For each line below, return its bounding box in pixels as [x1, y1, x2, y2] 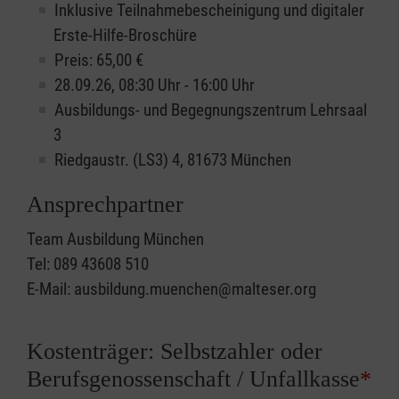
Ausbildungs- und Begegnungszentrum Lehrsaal [54, 100, 367, 121]
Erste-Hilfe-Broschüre [53, 25, 197, 46]
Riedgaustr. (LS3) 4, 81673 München [54, 150, 291, 171]
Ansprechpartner [27, 191, 183, 218]
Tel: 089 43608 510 [27, 254, 149, 275]
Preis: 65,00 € [54, 50, 143, 71]
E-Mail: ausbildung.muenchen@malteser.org [27, 279, 316, 300]
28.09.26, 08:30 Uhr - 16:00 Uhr [54, 75, 255, 96]
